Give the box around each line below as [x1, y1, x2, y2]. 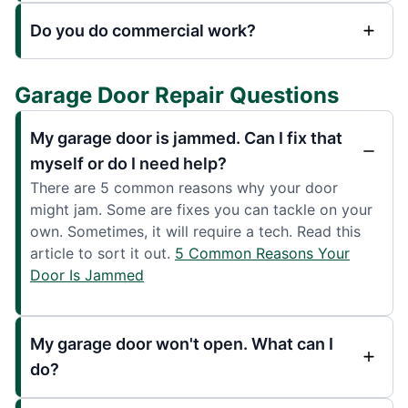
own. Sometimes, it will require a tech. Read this [30, 221, 361, 240]
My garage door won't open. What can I [30, 333, 333, 353]
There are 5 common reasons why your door [30, 178, 338, 197]
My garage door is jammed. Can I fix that [30, 127, 342, 148]
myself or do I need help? [30, 153, 227, 173]
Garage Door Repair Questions [15, 81, 339, 108]
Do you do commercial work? [30, 20, 256, 40]
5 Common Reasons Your [175, 243, 350, 262]
